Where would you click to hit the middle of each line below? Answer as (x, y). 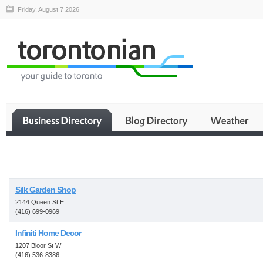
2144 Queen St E (40, 202)
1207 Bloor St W (38, 245)
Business (176, 167)
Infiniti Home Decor (48, 233)
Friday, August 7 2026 (48, 9)
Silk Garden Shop (45, 190)
